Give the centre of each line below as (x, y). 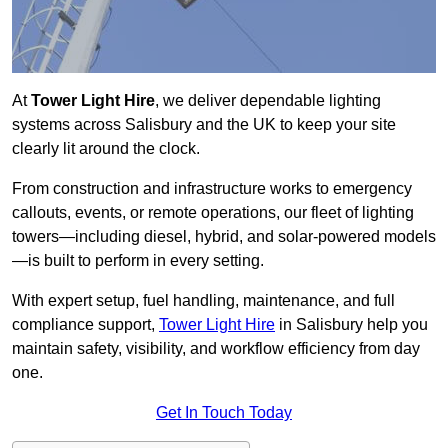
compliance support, (85, 325)
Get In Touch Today (224, 413)
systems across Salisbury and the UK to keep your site (204, 125)
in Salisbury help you (351, 325)
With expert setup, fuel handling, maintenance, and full (203, 301)
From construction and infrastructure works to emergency (212, 189)
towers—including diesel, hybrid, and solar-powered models (224, 237)
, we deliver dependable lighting (268, 101)
